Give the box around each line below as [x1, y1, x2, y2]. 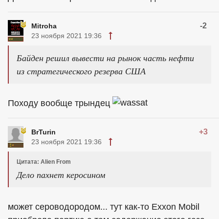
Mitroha [31, 22, 57, 30]
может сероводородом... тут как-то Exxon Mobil [8, 202, 199, 212]
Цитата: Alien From [17, 158, 71, 165]
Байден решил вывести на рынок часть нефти [17, 52, 194, 64]
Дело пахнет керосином [17, 169, 105, 180]
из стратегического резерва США [17, 65, 146, 77]
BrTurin [31, 128, 56, 136]
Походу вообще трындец [8, 98, 112, 108]
